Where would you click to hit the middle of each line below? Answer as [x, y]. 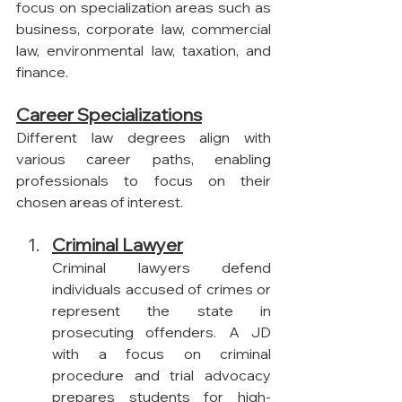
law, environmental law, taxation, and [144, 50]
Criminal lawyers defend [162, 267]
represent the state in [162, 310]
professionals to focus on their [144, 180]
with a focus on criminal [162, 353]
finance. [42, 71]
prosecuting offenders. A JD [162, 332]
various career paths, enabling [144, 158]
